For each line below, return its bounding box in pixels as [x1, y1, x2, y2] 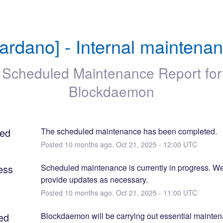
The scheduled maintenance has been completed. [40, 125, 217, 137]
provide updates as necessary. [40, 173, 148, 185]
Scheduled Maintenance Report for [1, 62, 222, 83]
